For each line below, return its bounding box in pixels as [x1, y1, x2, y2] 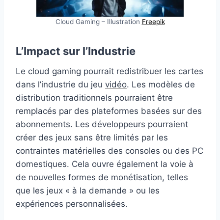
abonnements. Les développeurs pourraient [16, 119, 188, 129]
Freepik [141, 17, 165, 26]
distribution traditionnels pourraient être [16, 92, 173, 103]
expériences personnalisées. [16, 198, 128, 209]
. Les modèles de [127, 79, 195, 89]
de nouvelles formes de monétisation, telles [16, 172, 188, 182]
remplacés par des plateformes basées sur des [16, 106, 202, 116]
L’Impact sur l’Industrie [16, 44, 136, 57]
